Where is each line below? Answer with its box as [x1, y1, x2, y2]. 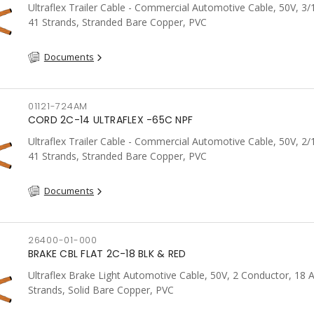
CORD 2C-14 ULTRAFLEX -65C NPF [27, 113, 193, 127]
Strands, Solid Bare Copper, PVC [27, 283, 174, 296]
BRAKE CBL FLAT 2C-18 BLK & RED [27, 247, 186, 261]
